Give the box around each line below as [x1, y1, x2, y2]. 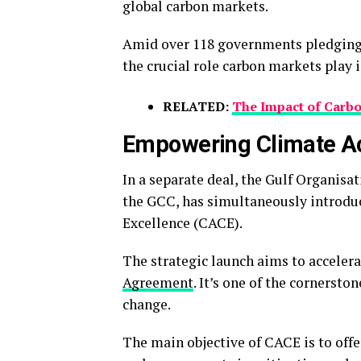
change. [122, 295, 173, 313]
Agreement [122, 273, 193, 292]
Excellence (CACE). [122, 214, 245, 232]
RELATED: [163, 98, 232, 115]
